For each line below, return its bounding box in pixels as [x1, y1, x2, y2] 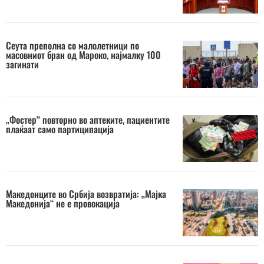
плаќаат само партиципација [6, 122, 114, 136]
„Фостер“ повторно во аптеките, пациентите [6, 113, 170, 127]
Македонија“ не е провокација [6, 196, 120, 210]
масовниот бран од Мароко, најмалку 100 [6, 48, 161, 62]
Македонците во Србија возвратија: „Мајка [6, 187, 166, 201]
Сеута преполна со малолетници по [6, 38, 139, 52]
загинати [6, 57, 39, 71]
